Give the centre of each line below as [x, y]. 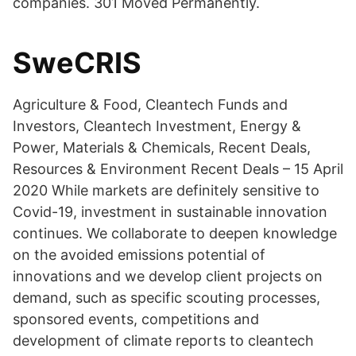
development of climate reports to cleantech [163, 341]
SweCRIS [77, 63]
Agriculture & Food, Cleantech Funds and [150, 104]
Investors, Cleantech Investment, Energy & [157, 126]
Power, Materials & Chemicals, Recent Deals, [162, 147]
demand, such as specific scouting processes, [166, 298]
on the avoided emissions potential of [139, 255]
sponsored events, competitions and [136, 319]
